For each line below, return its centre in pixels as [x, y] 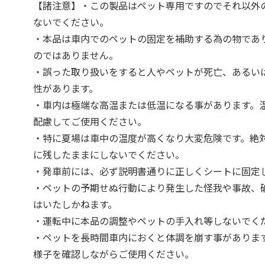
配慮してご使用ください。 [90, 121]
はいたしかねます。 [75, 204]
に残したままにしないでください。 [109, 154]
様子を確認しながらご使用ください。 [114, 254]
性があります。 [66, 88]
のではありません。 [76, 55]
